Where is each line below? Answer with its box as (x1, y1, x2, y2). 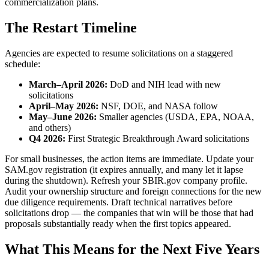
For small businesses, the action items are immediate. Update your (5, 154, 253, 165)
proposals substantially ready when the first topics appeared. (5, 219, 231, 229)
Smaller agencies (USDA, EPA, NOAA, (97, 112, 254, 122)
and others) (29, 122, 71, 133)
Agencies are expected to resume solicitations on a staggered (5, 48, 233, 59)
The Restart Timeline (5, 20, 137, 36)
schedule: (5, 59, 40, 70)
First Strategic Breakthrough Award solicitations (65, 133, 249, 144)
